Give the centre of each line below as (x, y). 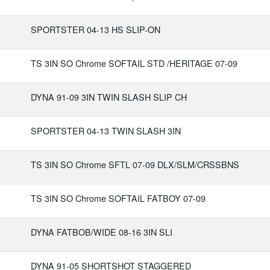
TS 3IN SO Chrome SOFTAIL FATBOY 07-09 (118, 198)
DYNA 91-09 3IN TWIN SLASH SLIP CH (109, 97)
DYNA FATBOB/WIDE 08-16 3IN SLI (102, 232)
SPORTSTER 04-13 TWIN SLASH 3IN (106, 130)
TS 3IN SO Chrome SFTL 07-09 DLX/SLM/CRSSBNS (135, 164)
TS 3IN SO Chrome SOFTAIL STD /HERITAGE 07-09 (134, 63)
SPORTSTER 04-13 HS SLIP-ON (96, 29)
